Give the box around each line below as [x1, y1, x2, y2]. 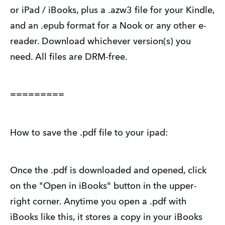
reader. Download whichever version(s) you [10, 37, 191, 46]
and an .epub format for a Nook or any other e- [10, 21, 206, 31]
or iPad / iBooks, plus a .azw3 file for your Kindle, [10, 6, 214, 15]
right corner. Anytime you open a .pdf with [10, 197, 187, 206]
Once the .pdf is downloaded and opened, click [10, 166, 206, 175]
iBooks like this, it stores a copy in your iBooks [10, 213, 202, 222]
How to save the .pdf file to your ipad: [10, 128, 168, 138]
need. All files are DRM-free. [10, 52, 128, 62]
